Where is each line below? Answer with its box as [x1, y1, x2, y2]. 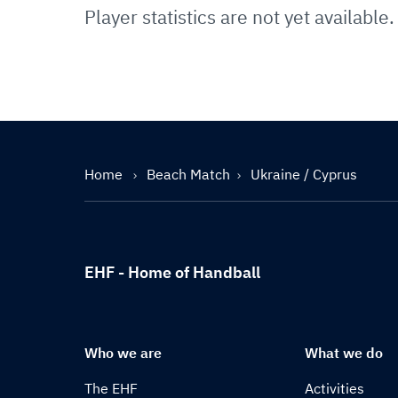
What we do [305, 344, 384, 362]
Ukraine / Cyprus [251, 165, 357, 183]
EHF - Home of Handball [84, 262, 260, 283]
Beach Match [147, 165, 230, 183]
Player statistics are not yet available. [84, 4, 394, 29]
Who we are [84, 344, 162, 362]
